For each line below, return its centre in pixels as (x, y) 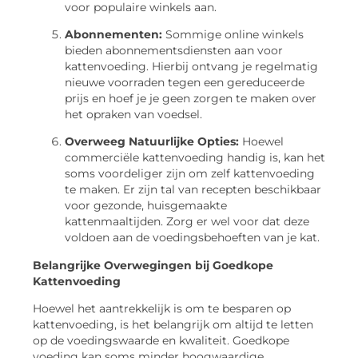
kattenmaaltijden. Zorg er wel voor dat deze (187, 222)
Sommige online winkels (233, 35)
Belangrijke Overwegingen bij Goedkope (153, 265)
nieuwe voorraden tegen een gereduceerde (185, 83)
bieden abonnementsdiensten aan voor (174, 51)
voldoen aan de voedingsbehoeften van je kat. (192, 238)
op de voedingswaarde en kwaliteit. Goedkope (161, 341)
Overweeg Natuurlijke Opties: (152, 142)
